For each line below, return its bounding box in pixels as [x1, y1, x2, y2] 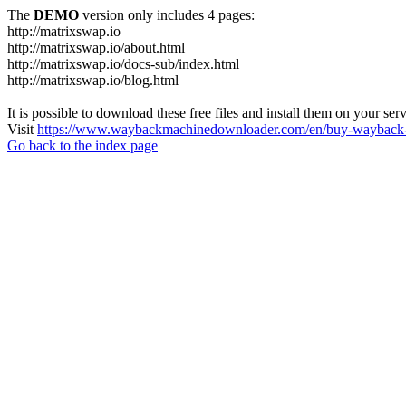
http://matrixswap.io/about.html [7, 40, 185, 55]
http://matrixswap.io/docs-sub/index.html [7, 56, 239, 72]
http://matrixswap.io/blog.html [7, 72, 179, 88]
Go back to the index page [7, 138, 158, 153]
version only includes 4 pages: [79, 7, 255, 23]
